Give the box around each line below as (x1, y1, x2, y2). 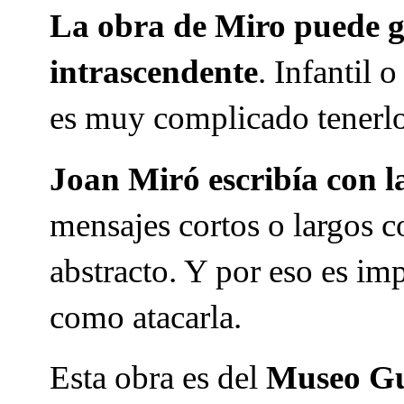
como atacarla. (50, 298, 242, 335)
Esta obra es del (50, 359, 266, 397)
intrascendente (50, 53, 258, 91)
